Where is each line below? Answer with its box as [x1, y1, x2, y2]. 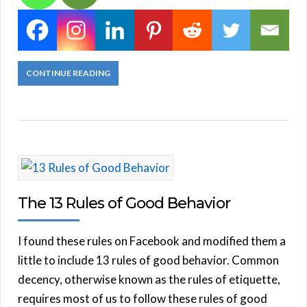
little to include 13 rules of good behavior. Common [18, 252, 279, 267]
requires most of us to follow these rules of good [18, 291, 267, 306]
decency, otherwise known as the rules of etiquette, [18, 271, 280, 286]
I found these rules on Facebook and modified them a [18, 233, 286, 248]
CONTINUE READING [26, 67, 110, 78]
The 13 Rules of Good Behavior [18, 193, 230, 212]
